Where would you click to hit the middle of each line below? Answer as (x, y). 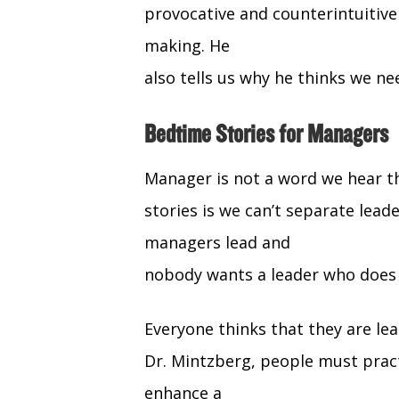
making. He (187, 46)
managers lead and (217, 243)
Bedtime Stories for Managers (266, 135)
